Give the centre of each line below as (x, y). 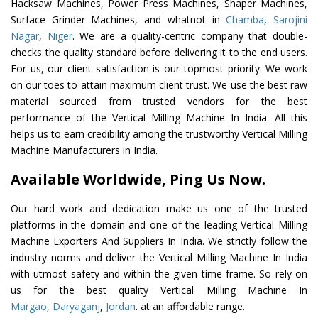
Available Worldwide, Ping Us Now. (138, 180)
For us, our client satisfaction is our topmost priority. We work (159, 69)
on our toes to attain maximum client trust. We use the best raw (159, 85)
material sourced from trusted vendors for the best (159, 102)
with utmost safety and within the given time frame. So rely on (159, 274)
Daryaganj (76, 307)
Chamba (245, 20)
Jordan (121, 307)
